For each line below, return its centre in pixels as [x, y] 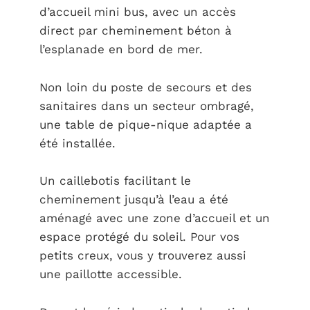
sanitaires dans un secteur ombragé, [146, 106]
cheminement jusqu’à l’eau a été [134, 200]
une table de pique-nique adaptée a [145, 124]
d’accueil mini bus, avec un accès [137, 12]
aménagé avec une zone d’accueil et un [154, 218]
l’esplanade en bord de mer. [121, 49]
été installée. [77, 143]
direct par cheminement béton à [135, 31]
